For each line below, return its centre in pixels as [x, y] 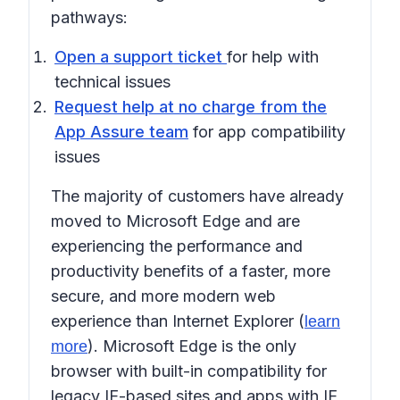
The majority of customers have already [197, 196]
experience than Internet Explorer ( [178, 321]
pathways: [89, 17]
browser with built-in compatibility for [189, 371]
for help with [273, 57]
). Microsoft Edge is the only [192, 346]
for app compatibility [267, 132]
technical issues [112, 82]
